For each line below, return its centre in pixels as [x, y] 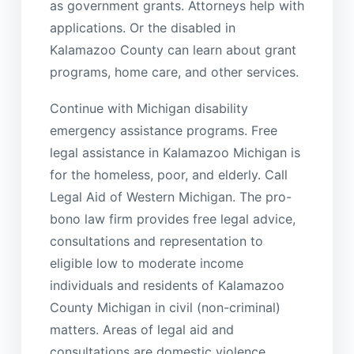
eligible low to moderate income [146, 264]
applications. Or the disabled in [142, 28]
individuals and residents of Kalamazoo [167, 286]
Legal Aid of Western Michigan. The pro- [170, 197]
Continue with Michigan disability [149, 109]
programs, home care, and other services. [174, 72]
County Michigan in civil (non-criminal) [165, 308]
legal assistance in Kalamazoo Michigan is [175, 153]
